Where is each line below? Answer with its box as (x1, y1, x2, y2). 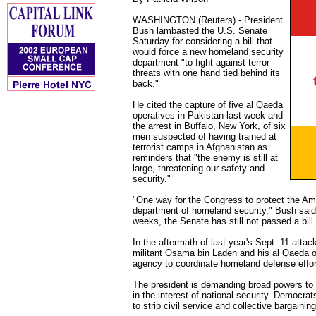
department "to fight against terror (133, 57, 269, 68)
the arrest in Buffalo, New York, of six (133, 121, 286, 131)
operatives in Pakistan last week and (133, 110, 283, 121)
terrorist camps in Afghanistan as (133, 142, 267, 152)
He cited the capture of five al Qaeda (133, 99, 283, 110)
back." (133, 78, 159, 89)
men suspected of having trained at (133, 131, 276, 142)
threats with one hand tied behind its (133, 68, 280, 78)
